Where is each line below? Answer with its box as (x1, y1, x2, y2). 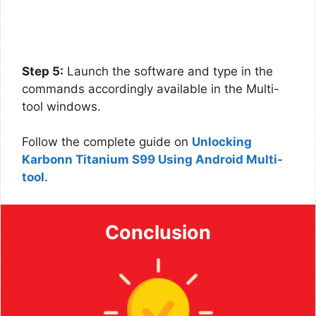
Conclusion (105, 220, 211, 244)
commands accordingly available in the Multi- (22, 81, 279, 96)
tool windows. (22, 99, 101, 114)
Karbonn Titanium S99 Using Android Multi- (22, 152, 283, 166)
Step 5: (22, 63, 63, 78)
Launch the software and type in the (63, 63, 273, 78)
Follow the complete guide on (22, 135, 192, 149)
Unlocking (192, 135, 252, 149)
